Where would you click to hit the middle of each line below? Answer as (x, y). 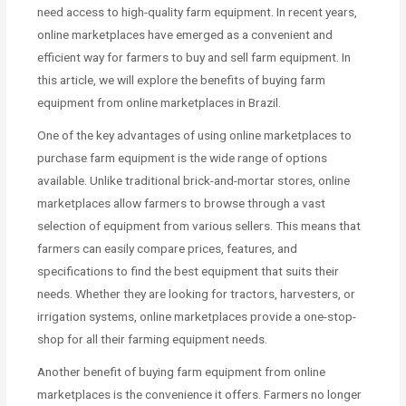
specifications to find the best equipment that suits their (188, 271)
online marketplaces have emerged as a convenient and (185, 35)
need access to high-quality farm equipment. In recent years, (198, 12)
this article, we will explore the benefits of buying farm (182, 80)
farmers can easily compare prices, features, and (168, 249)
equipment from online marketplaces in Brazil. (159, 103)
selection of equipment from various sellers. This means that (199, 226)
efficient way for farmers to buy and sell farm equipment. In (194, 58)
